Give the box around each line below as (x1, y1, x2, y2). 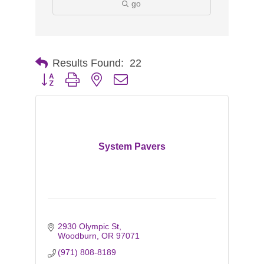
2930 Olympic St (58, 222, 120, 231)
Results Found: (52, 57, 124, 69)
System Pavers (98, 141, 166, 151)
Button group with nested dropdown (34, 74, 167, 84)
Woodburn (58, 231, 97, 240)
